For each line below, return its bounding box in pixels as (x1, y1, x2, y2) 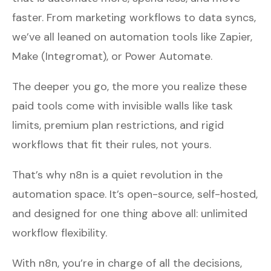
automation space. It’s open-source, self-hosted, (12, 186, 258, 201)
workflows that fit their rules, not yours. (12, 137, 211, 152)
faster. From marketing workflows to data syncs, (12, 10, 256, 25)
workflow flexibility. (12, 225, 107, 240)
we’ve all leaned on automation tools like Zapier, (12, 29, 252, 44)
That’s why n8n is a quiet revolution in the (12, 167, 223, 182)
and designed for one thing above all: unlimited (12, 206, 247, 221)
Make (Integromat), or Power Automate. (12, 48, 212, 64)
